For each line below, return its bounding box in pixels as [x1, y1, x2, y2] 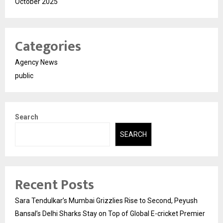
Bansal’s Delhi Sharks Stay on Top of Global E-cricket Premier [15, 210, 205, 218]
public [15, 71, 33, 80]
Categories [15, 34, 81, 58]
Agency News [15, 58, 58, 66]
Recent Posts [15, 173, 94, 197]
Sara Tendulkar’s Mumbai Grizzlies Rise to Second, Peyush [15, 197, 198, 205]
